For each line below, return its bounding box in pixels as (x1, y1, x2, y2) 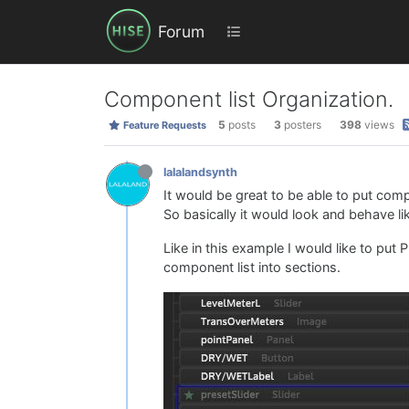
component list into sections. (163, 259, 341, 277)
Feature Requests (120, 119, 206, 132)
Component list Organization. (104, 86, 393, 113)
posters (283, 118, 321, 132)
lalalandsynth (163, 164, 237, 179)
